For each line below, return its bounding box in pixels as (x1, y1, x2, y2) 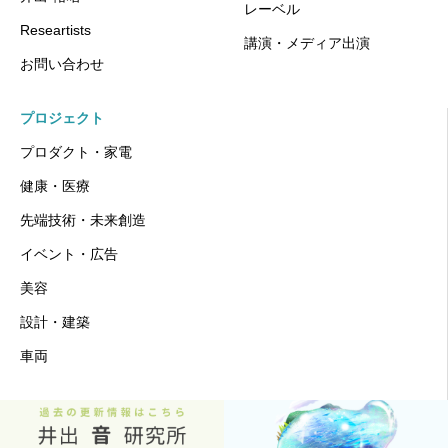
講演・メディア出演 (244, 35, 370, 52)
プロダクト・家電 (20, 144, 132, 161)
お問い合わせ (20, 56, 104, 73)
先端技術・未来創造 (20, 212, 146, 229)
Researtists (20, 22, 91, 39)
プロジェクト (20, 110, 104, 127)
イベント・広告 (20, 246, 118, 263)
